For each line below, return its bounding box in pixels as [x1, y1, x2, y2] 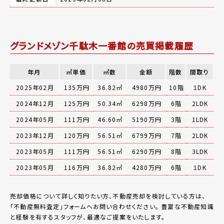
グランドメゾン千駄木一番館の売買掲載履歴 [10, 38, 194, 52]
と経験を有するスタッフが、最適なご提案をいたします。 [10, 212, 165, 221]
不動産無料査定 [13, 201, 60, 210]
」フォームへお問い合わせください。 [59, 201, 159, 210]
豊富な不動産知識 [159, 201, 214, 210]
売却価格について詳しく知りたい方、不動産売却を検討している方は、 [10, 191, 206, 200]
